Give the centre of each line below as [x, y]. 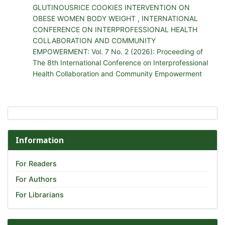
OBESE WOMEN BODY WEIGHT [85, 18]
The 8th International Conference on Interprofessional [120, 63]
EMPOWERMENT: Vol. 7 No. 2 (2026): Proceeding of [118, 51]
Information [40, 140]
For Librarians [40, 195]
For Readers [36, 163]
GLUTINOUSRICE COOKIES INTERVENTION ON [111, 7]
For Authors [36, 179]
